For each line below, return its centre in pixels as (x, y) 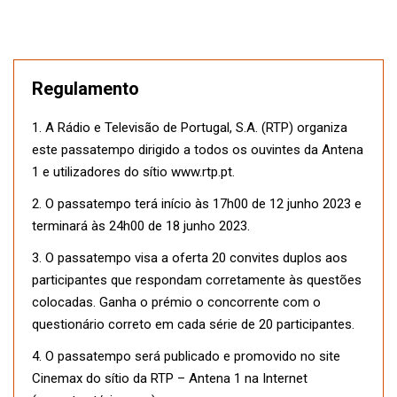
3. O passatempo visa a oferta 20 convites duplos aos (190, 258)
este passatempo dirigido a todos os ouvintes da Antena (198, 150)
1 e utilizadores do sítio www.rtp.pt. (133, 172)
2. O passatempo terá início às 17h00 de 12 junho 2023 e (197, 204)
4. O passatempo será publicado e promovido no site (186, 357)
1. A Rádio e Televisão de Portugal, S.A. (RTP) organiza (190, 128)
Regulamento (86, 89)
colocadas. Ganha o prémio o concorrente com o (176, 303)
